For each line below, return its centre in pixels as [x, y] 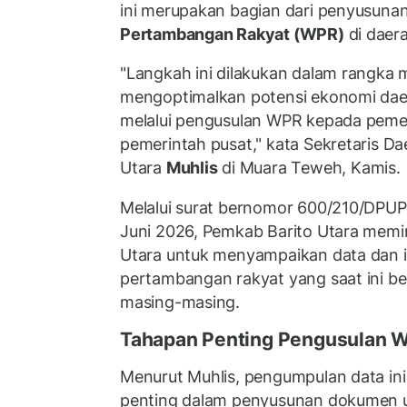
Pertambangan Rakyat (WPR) [232, 34]
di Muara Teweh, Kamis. [309, 168]
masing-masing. [180, 302]
